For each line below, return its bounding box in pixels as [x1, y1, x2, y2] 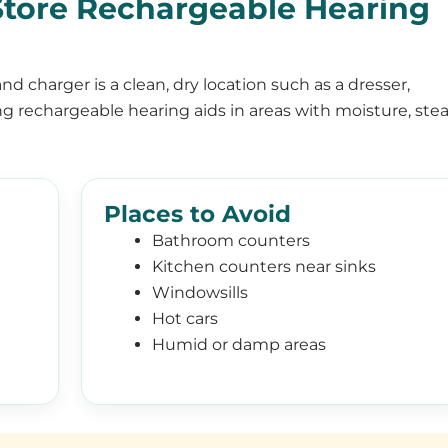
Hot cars [152, 309, 219, 329]
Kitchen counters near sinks [152, 257, 377, 277]
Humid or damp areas [152, 335, 327, 355]
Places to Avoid [104, 200, 292, 229]
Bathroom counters [152, 231, 311, 251]
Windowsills [152, 283, 249, 303]
